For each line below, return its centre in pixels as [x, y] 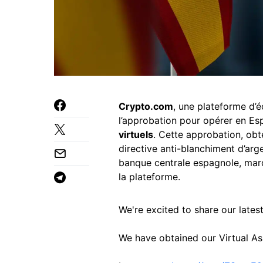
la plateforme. [149, 177]
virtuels [136, 134]
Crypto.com [146, 106]
